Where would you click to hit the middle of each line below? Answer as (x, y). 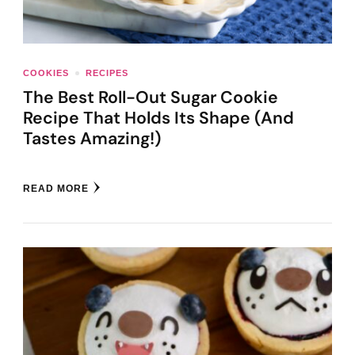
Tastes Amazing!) (92, 139)
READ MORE (56, 189)
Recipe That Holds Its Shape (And (158, 118)
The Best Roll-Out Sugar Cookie (151, 98)
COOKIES (46, 73)
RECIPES (107, 73)
